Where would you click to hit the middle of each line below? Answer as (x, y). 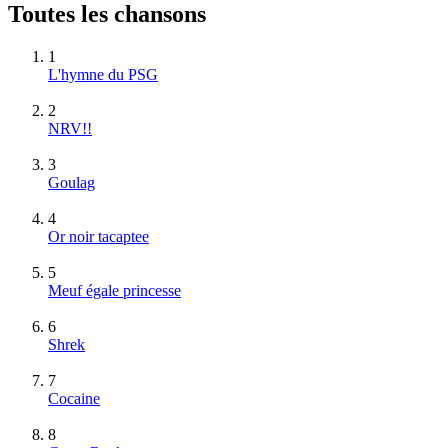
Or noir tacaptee (98, 236)
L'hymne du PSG (103, 74)
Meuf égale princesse (114, 290)
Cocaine (74, 398)
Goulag (71, 182)
